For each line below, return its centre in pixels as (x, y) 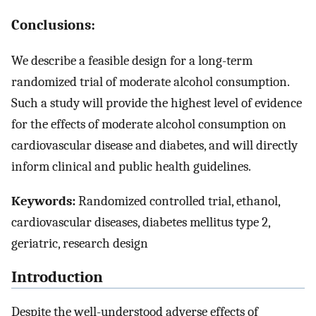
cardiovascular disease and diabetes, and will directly (154, 145)
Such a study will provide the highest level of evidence (157, 103)
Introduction (57, 278)
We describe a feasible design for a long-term (132, 60)
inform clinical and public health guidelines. (131, 166)
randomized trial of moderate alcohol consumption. (150, 81)
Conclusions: (53, 24)
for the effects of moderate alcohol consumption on (149, 124)
